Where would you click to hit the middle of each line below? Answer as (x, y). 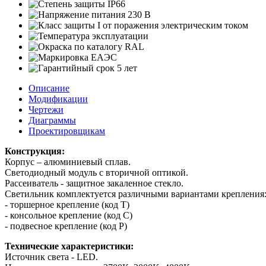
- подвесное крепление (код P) (66, 226)
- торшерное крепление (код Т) (67, 204)
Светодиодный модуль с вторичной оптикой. (96, 172)
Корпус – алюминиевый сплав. (68, 161)
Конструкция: (35, 151)
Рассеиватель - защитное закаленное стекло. (94, 183)
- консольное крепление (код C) (69, 215)
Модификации (58, 99)
